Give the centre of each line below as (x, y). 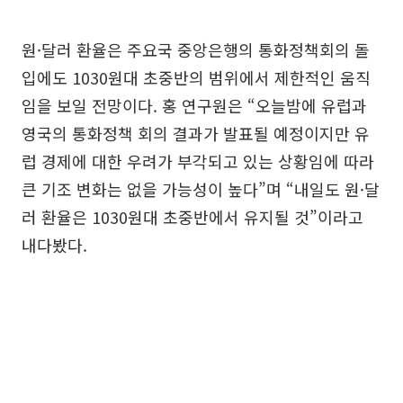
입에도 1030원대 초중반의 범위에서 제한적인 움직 (196, 77)
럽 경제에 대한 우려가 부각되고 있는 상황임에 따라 (198, 161)
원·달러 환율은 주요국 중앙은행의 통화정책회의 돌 (196, 49)
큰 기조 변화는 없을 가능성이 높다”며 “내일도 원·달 (201, 189)
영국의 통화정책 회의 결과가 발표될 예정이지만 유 (196, 133)
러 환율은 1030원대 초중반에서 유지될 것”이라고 (193, 217)
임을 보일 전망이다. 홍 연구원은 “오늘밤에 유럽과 (194, 105)
